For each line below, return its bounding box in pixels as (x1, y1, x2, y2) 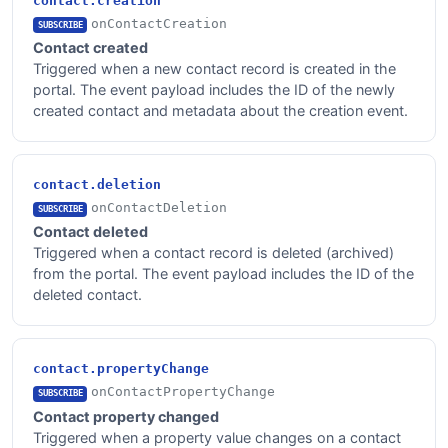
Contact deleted (33, 223, 148, 241)
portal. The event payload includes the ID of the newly (33, 80, 395, 98)
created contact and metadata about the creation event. (33, 101, 408, 119)
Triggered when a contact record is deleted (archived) (33, 244, 394, 262)
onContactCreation (91, 15, 228, 31)
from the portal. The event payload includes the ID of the (33, 265, 414, 283)
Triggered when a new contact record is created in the (33, 59, 396, 77)
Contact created (33, 38, 148, 56)
